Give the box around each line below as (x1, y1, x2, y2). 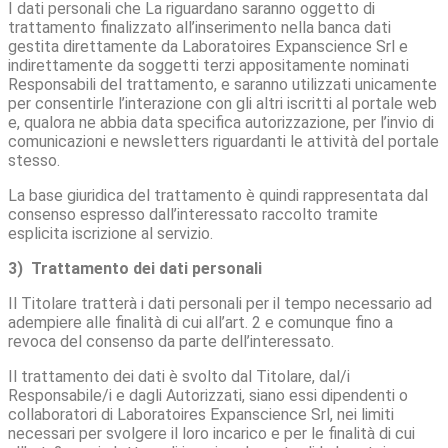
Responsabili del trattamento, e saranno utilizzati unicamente (8, 74, 437, 94)
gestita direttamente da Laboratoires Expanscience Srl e (8, 36, 408, 56)
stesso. (8, 150, 60, 170)
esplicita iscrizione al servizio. (8, 223, 213, 243)
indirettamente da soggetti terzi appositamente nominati (8, 55, 409, 75)
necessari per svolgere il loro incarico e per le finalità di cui (8, 423, 415, 443)
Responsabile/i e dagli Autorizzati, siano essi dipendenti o (8, 385, 408, 405)
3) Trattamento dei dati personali (8, 258, 266, 278)
